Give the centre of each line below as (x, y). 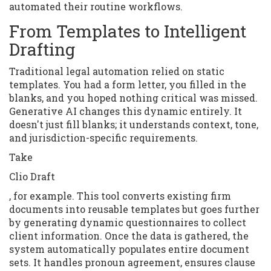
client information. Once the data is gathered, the (129, 236)
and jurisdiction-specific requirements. (103, 138)
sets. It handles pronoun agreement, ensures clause (132, 263)
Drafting (42, 50)
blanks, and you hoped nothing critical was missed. (133, 98)
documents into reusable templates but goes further (134, 209)
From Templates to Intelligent (128, 31)
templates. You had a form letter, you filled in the (128, 85)
